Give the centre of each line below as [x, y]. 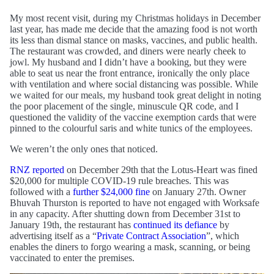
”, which [223, 236]
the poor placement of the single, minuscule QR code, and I [124, 106]
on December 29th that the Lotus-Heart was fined [161, 170]
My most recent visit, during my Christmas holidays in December [135, 18]
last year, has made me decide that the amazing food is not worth [134, 29]
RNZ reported [37, 170]
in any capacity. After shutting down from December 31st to [125, 214]
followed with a [41, 192]
